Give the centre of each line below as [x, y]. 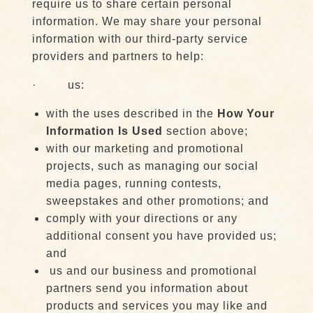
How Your [246, 114]
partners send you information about [147, 288]
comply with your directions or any [141, 218]
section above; [205, 131]
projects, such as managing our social [152, 166]
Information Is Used [104, 131]
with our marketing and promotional [145, 148]
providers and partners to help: [118, 56]
